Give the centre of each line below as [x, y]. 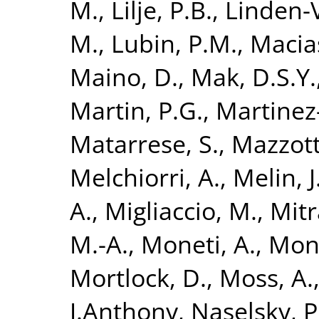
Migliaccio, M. [181, 210]
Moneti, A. [198, 244]
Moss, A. [266, 277]
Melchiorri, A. [145, 177]
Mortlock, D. [138, 277]
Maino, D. [124, 76]
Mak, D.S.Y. [253, 76]
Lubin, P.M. [174, 43]
